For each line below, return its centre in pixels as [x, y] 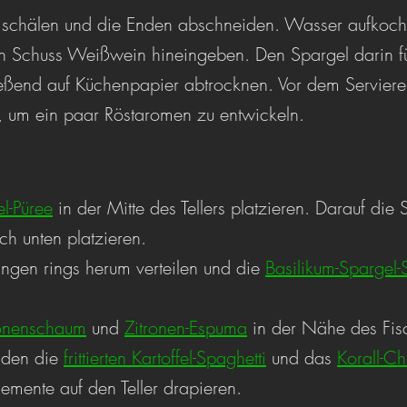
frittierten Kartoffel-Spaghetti [165, 357]
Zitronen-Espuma [186, 328]
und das [302, 357]
